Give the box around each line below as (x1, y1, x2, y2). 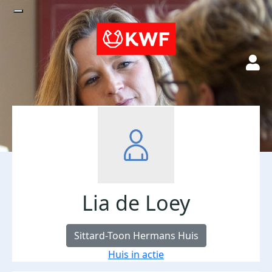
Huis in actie (108, 248, 164, 261)
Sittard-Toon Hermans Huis (73, 229, 199, 242)
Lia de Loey (82, 189, 190, 217)
